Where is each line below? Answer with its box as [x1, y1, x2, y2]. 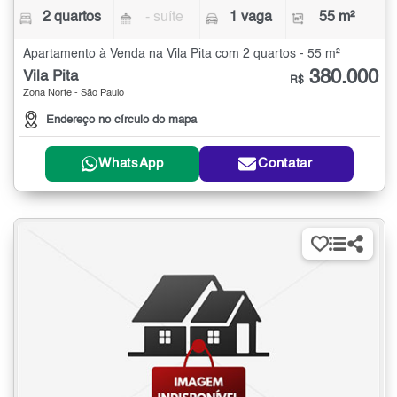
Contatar [258, 157, 313, 171]
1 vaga [229, 11, 272, 26]
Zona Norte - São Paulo [23, 89, 124, 99]
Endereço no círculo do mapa [46, 113, 197, 126]
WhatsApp [98, 157, 164, 171]
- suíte [145, 11, 184, 26]
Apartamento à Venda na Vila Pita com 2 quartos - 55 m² [23, 48, 340, 61]
